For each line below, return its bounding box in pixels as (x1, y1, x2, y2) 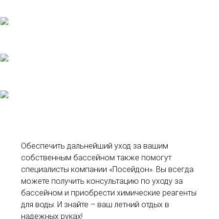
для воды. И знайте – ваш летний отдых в (21, 200, 170, 210)
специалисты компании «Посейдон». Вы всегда (21, 165, 194, 175)
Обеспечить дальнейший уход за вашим (21, 141, 169, 151)
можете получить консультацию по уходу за (21, 176, 183, 186)
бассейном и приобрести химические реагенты (21, 188, 197, 198)
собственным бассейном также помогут (21, 153, 172, 163)
